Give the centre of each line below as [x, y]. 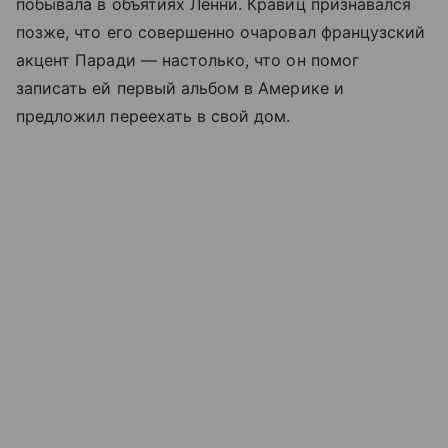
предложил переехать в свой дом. [153, 116]
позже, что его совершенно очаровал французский [221, 32]
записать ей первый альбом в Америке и [180, 88]
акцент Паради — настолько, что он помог [187, 60]
